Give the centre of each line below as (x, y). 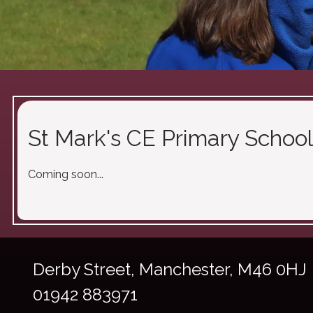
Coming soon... (66, 175)
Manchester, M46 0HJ (223, 270)
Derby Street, (86, 270)
